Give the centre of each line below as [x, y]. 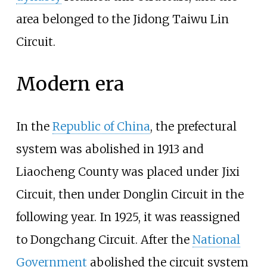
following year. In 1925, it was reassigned [128, 217]
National [216, 240]
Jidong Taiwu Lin [181, 19]
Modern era [70, 84]
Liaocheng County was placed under [119, 172]
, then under [88, 195]
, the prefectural [193, 127]
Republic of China [101, 127]
